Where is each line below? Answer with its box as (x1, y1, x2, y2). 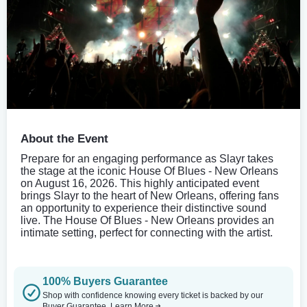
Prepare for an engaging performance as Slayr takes (21, 152, 273, 164)
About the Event (21, 132, 108, 145)
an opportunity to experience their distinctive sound (21, 201, 267, 214)
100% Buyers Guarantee (42, 275, 168, 287)
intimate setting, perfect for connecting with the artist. (21, 226, 273, 238)
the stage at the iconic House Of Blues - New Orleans (21, 164, 278, 177)
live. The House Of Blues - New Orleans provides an (21, 214, 274, 226)
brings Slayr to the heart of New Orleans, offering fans (21, 189, 279, 201)
